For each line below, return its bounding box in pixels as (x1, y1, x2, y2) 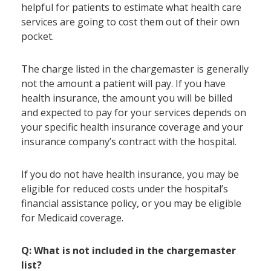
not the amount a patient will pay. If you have (21, 77, 226, 90)
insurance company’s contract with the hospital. (21, 135, 237, 148)
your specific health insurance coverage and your (21, 120, 243, 134)
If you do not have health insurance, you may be (21, 168, 239, 181)
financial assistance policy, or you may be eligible (21, 197, 241, 210)
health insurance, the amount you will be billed (21, 91, 232, 105)
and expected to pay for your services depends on (21, 106, 246, 119)
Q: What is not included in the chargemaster (21, 244, 236, 257)
